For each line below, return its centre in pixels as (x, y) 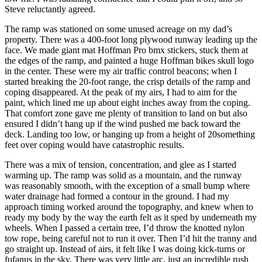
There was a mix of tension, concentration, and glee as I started (120, 165)
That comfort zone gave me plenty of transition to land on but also (126, 113)
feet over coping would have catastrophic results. (94, 145)
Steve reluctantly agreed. (50, 9)
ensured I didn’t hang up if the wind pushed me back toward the (123, 124)
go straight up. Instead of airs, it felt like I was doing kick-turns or (125, 249)
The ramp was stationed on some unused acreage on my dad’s (118, 29)
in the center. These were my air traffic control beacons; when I (121, 71)
